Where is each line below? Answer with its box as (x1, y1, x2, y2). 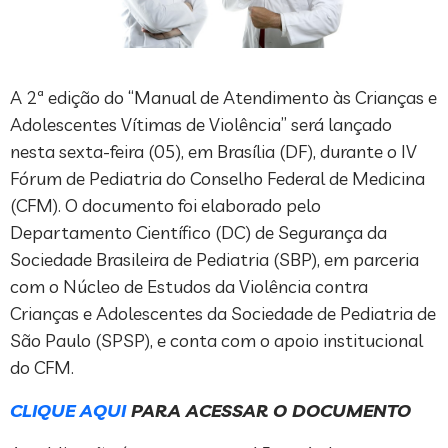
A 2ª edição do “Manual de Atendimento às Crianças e (10, 86, 437, 110)
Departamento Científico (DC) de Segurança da (10, 221, 387, 245)
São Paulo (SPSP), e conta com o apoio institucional (10, 329, 423, 353)
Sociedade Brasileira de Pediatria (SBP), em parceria (10, 248, 419, 272)
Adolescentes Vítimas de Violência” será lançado (10, 113, 392, 137)
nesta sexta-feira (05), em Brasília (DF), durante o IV (10, 140, 417, 164)
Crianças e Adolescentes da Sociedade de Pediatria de (10, 302, 436, 326)
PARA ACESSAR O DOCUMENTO (126, 399, 411, 423)
